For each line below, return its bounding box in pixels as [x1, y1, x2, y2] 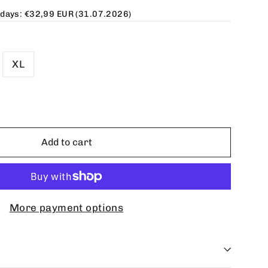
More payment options [9, 201, 124, 214]
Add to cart [41, 136, 92, 148]
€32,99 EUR [24, 8, 74, 19]
